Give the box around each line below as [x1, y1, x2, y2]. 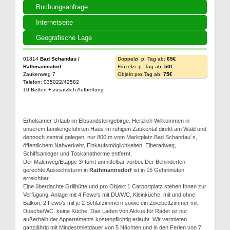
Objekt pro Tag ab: [118, 71, 163, 77]
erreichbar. [23, 175, 50, 181]
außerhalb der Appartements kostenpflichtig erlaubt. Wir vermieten [23, 216, 187, 222]
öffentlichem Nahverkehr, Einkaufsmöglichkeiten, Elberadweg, [23, 142, 176, 148]
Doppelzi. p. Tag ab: [118, 56, 167, 62]
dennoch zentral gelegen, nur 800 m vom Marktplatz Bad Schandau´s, [23, 134, 197, 140]
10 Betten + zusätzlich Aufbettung [23, 87, 104, 92]
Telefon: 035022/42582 [23, 79, 79, 85]
